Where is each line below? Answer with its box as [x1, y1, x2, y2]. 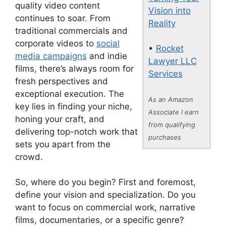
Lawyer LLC [148, 56, 197, 66]
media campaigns [15, 50, 87, 61]
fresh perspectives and [15, 76, 108, 86]
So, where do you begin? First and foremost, [15, 177, 196, 187]
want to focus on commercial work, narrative [15, 202, 195, 212]
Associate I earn [148, 108, 199, 116]
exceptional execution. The [15, 88, 124, 99]
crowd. [15, 151, 43, 162]
